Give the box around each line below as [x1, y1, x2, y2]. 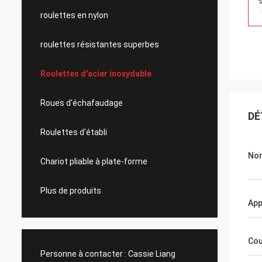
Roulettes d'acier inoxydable [40, 69, 151, 78]
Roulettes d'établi [40, 127, 107, 137]
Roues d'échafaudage [40, 98, 123, 108]
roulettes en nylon [40, 11, 108, 20]
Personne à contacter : [40, 249, 126, 258]
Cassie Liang [128, 249, 175, 258]
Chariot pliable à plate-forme [40, 157, 147, 166]
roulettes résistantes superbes [40, 40, 159, 49]
